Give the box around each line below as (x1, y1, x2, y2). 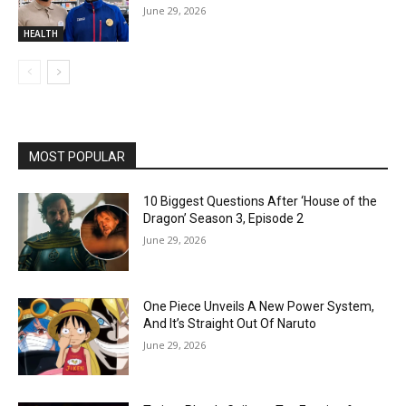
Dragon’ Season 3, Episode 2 (143, 211, 304, 227)
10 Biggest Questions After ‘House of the (143, 194, 378, 209)
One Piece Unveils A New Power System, (143, 298, 375, 314)
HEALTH (24, 27, 58, 41)
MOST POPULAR (29, 150, 125, 165)
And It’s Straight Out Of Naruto (143, 315, 317, 331)
